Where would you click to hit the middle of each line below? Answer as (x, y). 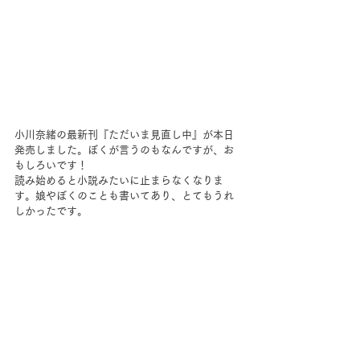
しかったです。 (51, 211)
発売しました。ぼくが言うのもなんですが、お (124, 150)
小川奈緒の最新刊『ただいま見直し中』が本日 (124, 135)
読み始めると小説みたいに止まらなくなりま (119, 180)
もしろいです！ (51, 165)
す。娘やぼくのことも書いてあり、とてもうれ (124, 196)
